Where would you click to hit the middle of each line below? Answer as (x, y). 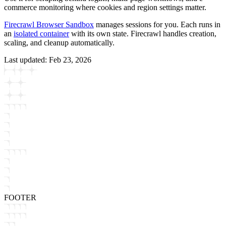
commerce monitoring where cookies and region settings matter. (105, 7)
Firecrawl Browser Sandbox (49, 24)
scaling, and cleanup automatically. (59, 42)
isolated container (41, 33)
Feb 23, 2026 (70, 60)
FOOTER (20, 197)
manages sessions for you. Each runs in (157, 24)
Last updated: (26, 60)
